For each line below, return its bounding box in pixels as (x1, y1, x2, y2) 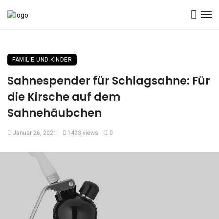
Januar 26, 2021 (12, 130, 57, 136)
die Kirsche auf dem (7, 89, 120, 105)
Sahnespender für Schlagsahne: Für (7, 73, 210, 88)
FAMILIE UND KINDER (12, 56, 72, 63)
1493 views (67, 130, 99, 136)
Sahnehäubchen (7, 106, 102, 121)
